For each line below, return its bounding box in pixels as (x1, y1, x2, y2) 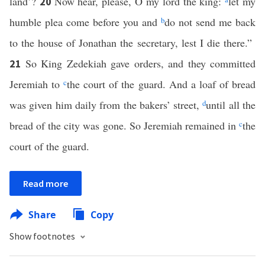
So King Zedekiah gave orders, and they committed (25, 56, 256, 70)
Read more (23, 177, 68, 189)
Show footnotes (9, 230, 77, 242)
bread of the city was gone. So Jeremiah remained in (9, 118, 239, 132)
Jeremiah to (9, 77, 64, 91)
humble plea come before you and (9, 15, 161, 29)
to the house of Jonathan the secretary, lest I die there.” (9, 35, 256, 50)
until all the (206, 98, 256, 112)
